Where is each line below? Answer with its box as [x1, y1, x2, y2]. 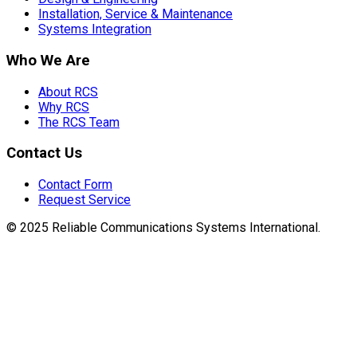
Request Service [38, 192, 131, 208]
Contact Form [38, 177, 112, 193]
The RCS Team [38, 114, 120, 130]
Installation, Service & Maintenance [38, 6, 233, 22]
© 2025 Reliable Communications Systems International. [6, 220, 320, 236]
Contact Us [6, 144, 82, 163]
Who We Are [6, 52, 90, 70]
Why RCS [38, 99, 89, 115]
